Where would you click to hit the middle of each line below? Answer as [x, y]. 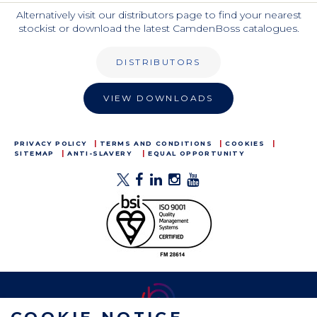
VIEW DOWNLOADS [158, 98]
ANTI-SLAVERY [100, 153]
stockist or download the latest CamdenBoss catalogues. [158, 28]
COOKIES [245, 143]
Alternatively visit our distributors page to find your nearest [158, 15]
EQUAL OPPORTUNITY [196, 153]
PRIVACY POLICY [51, 143]
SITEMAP [34, 153]
